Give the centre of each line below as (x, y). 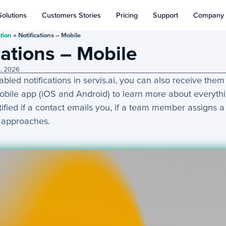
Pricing (127, 15)
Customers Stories (71, 15)
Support (165, 15)
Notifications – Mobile (50, 35)
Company (208, 15)
